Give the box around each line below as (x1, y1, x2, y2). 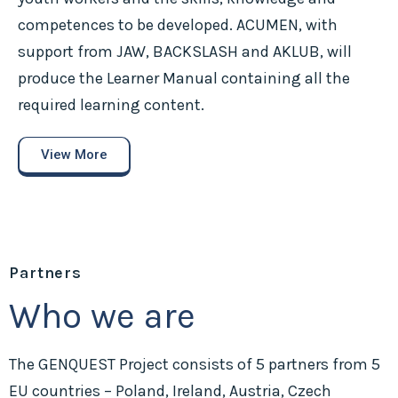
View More (41, 146, 107, 163)
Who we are (9, 294, 195, 337)
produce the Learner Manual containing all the (18, 68, 350, 88)
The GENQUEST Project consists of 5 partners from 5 (9, 354, 380, 374)
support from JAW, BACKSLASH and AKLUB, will (18, 42, 352, 61)
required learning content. (18, 95, 204, 115)
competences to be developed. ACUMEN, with (18, 15, 338, 35)
